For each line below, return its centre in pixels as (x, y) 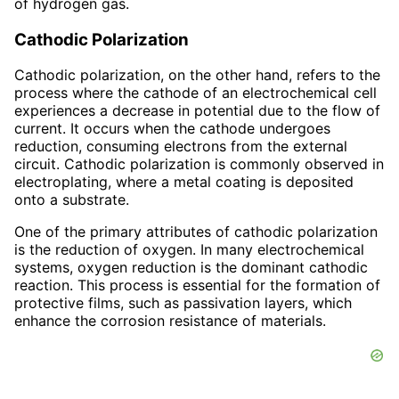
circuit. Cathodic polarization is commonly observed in (199, 164)
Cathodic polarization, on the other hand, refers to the (197, 75)
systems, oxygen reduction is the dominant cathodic (191, 268)
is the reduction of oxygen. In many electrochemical (189, 250)
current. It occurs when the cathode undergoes (172, 129)
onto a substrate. (72, 200)
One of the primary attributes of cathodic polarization (196, 232)
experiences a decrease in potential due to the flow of (197, 111)
